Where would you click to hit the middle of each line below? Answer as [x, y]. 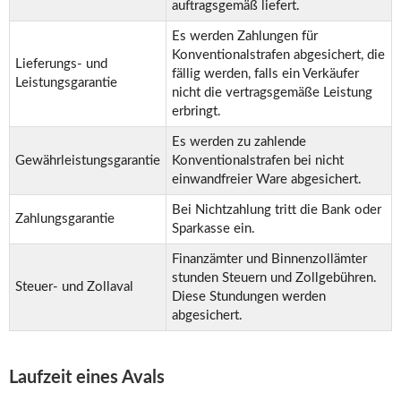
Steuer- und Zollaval [74, 287]
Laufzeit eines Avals [87, 378]
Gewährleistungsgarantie [88, 161]
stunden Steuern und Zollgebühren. [274, 278]
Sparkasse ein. [213, 229]
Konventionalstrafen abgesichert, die [278, 55]
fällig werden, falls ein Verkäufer [265, 74]
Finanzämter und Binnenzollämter [269, 260]
